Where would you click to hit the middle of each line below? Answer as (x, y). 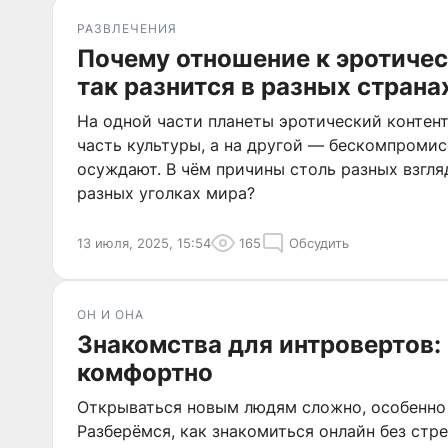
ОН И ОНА (110, 314)
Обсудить (319, 243)
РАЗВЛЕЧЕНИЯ (127, 28)
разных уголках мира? (166, 193)
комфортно (145, 372)
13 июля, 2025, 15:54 (144, 243)
